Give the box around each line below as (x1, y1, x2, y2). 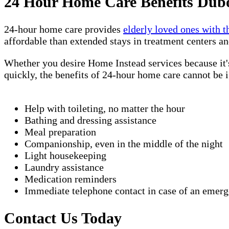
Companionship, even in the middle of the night (25, 138, 223, 149)
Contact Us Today (4, 209, 122, 226)
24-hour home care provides (4, 23, 123, 35)
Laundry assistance (25, 161, 104, 173)
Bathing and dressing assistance (25, 114, 156, 126)
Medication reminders (25, 173, 117, 185)
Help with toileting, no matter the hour (25, 102, 185, 114)
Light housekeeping (25, 149, 106, 161)
